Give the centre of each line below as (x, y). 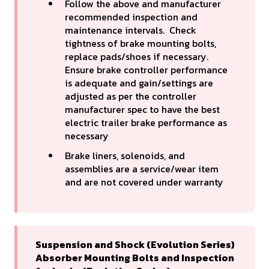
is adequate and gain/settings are (139, 83)
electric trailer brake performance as (146, 122)
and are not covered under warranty (144, 182)
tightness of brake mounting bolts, (141, 43)
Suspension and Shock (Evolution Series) (135, 245)
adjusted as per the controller (131, 96)
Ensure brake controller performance (146, 69)
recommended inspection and (131, 17)
